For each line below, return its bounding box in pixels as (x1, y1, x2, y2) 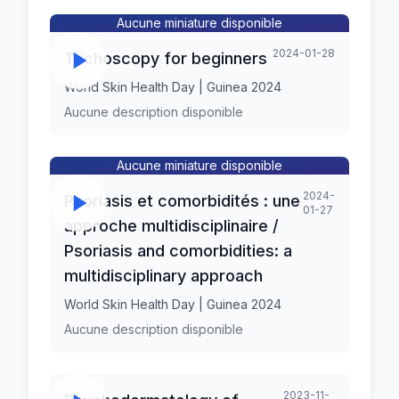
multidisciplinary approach (64, 266, 263, 285)
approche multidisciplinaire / (64, 216, 279, 235)
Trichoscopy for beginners (64, 49, 267, 68)
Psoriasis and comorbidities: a (64, 241, 292, 260)
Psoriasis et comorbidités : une (64, 191, 300, 210)
